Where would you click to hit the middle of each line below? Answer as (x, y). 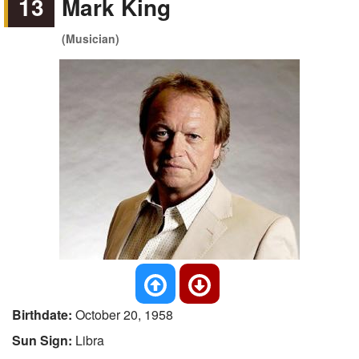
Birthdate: (44, 315)
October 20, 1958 (124, 315)
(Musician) (91, 38)
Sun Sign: (44, 340)
